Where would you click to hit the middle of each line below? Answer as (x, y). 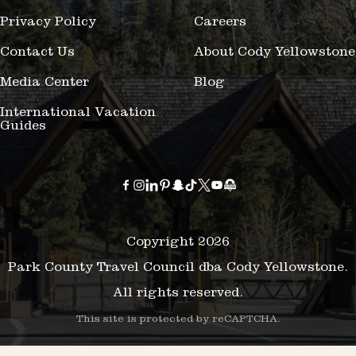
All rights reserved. (178, 294)
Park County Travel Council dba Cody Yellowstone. (178, 269)
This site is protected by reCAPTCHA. (178, 319)
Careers (220, 23)
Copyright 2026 (178, 243)
